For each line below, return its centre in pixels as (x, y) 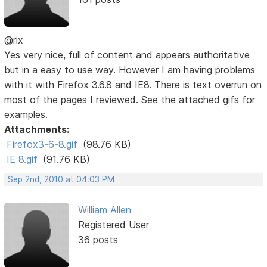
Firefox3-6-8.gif (42, 145)
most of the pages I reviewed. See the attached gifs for (130, 100)
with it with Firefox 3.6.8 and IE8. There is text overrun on (133, 85)
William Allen (104, 210)
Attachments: (37, 130)
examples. (26, 115)
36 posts (98, 240)
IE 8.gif (22, 159)
